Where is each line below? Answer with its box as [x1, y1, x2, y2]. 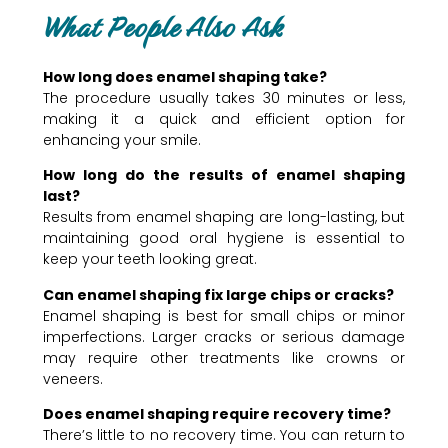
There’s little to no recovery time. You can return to [42, 424, 406, 445]
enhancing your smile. [42, 129, 201, 150]
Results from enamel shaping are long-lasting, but [42, 207, 406, 228]
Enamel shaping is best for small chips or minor [42, 305, 406, 326]
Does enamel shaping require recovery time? [42, 403, 391, 424]
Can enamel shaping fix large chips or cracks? [42, 284, 394, 305]
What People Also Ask [42, 2, 283, 52]
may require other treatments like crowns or [42, 347, 406, 368]
